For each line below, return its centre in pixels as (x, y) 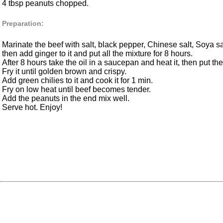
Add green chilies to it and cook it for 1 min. (77, 81)
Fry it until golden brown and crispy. (64, 72)
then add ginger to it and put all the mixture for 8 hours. (97, 54)
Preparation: (23, 24)
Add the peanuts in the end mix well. (66, 99)
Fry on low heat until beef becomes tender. (76, 90)
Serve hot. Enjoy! (32, 108)
